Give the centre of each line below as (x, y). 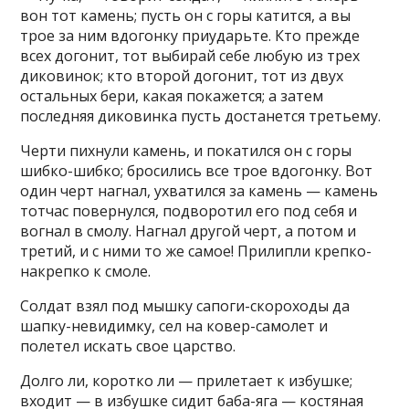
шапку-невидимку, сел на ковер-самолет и (174, 326)
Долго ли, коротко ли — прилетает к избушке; (187, 381)
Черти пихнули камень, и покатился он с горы (186, 151)
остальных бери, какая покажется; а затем (172, 96)
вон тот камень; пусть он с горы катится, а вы (186, 16)
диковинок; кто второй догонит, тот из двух (182, 76)
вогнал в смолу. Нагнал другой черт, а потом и (189, 231)
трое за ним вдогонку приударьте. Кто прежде (190, 36)
